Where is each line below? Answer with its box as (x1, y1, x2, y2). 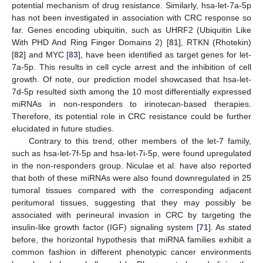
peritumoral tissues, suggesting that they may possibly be (12, 198, 251, 208)
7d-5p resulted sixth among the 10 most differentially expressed (12, 87, 251, 97)
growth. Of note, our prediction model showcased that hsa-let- (12, 75, 251, 85)
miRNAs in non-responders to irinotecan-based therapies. (12, 99, 251, 109)
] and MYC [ (23, 50, 69, 60)
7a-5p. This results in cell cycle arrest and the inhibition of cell (12, 62, 251, 72)
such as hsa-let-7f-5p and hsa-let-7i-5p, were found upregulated (12, 149, 251, 159)
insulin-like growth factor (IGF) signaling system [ (12, 222, 199, 232)
